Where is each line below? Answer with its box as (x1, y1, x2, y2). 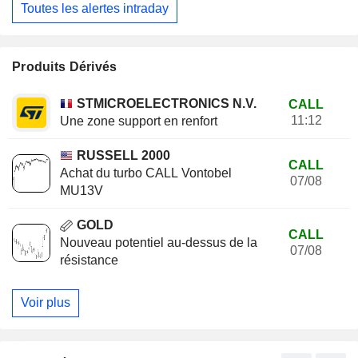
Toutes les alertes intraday (21, 2, 169, 16)
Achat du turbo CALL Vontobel (60, 165, 232, 180)
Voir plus (21, 296, 70, 310)
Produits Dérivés (12, 59, 117, 74)
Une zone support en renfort (60, 113, 217, 128)
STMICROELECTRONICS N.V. (77, 96, 257, 110)
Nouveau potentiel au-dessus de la (60, 235, 257, 249)
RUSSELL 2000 (77, 148, 170, 162)
